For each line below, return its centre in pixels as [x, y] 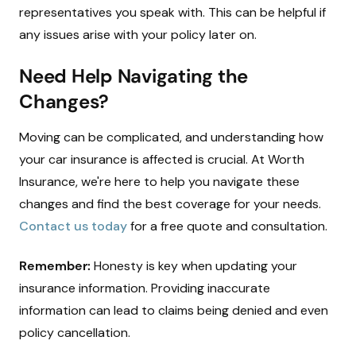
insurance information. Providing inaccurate [145, 288]
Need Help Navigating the [133, 76]
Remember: [55, 266]
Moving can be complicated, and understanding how [171, 137]
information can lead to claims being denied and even [174, 310]
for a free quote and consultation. [227, 226]
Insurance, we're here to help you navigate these [159, 182]
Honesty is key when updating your [194, 266]
